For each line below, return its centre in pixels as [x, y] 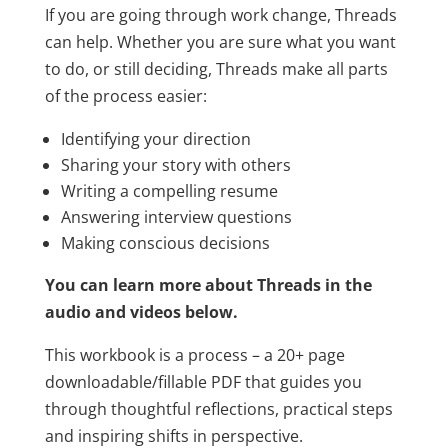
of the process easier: [125, 95]
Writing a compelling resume [169, 190]
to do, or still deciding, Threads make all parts [216, 68]
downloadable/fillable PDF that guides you [203, 381]
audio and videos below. [141, 311]
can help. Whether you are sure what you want [220, 41]
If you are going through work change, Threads [220, 14]
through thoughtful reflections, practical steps [218, 408]
